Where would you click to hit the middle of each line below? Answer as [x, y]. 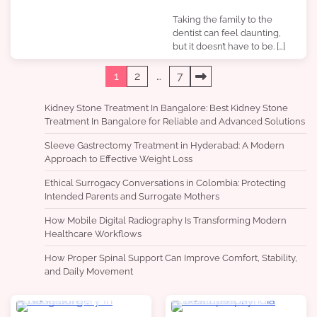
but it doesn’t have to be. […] [229, 46]
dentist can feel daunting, [227, 33]
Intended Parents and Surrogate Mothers [132, 196]
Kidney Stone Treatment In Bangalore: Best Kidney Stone [166, 108]
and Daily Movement [89, 271]
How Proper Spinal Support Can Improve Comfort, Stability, [171, 258]
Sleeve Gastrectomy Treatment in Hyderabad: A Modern [165, 145]
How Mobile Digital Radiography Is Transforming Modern [166, 220]
